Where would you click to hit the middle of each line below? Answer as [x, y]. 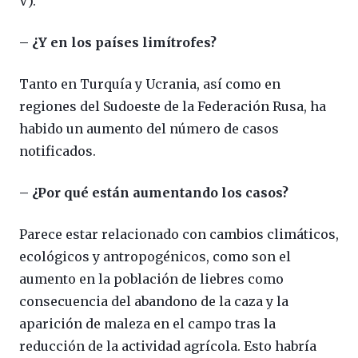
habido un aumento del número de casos [149, 129]
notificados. [58, 151]
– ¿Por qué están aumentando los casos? [154, 193]
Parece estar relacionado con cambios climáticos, [179, 235]
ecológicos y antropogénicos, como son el [155, 257]
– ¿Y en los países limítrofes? [118, 43]
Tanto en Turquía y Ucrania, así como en [150, 84]
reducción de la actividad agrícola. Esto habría [168, 346]
